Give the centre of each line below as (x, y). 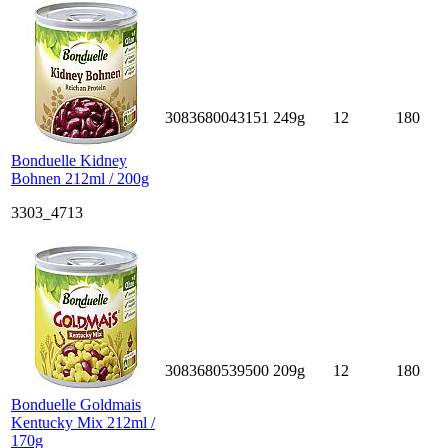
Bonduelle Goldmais (76, 404)
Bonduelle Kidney (69, 160)
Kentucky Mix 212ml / (83, 422)
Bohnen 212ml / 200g (80, 178)
